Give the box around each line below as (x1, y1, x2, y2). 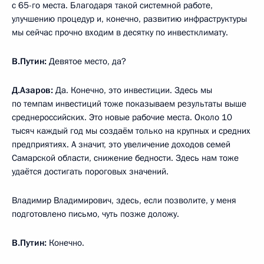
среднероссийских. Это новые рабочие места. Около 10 (12, 111, 232, 123)
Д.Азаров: (12, 84, 53, 96)
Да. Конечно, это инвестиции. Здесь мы (53, 84, 212, 96)
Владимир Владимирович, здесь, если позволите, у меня (12, 194, 236, 206)
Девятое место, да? (47, 55, 126, 67)
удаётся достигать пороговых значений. (12, 165, 169, 177)
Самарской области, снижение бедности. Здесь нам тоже (12, 151, 239, 164)
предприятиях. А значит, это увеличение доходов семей (12, 138, 230, 150)
